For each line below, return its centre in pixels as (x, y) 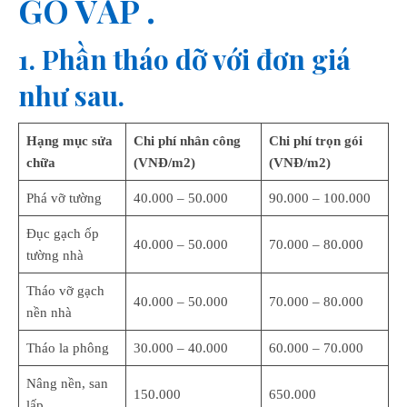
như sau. (71, 95)
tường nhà (55, 255)
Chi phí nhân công (187, 141)
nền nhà (49, 313)
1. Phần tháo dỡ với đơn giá (184, 59)
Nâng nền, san (67, 383)
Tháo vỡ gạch (65, 291)
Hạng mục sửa (69, 141)
